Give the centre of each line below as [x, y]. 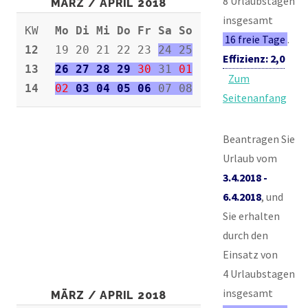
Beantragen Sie [259, 139]
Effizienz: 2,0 [254, 58]
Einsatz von [250, 254]
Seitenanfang [255, 97]
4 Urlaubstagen [259, 273]
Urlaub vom [250, 158]
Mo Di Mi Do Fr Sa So [124, 30]
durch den [245, 235]
